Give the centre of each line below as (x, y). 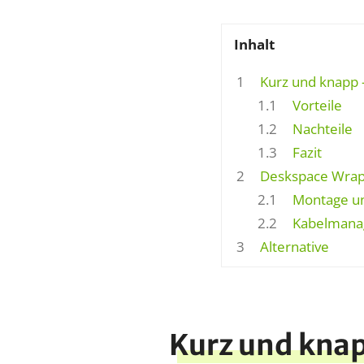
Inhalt (254, 44)
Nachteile (321, 128)
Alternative (293, 246)
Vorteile (316, 105)
